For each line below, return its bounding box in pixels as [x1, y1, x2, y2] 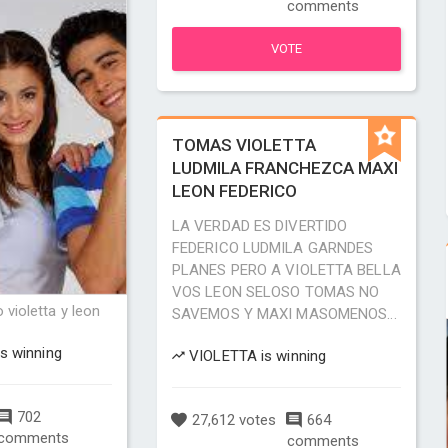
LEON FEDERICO [171, 181, 297, 201]
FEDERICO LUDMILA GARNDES [171, 239, 374, 257]
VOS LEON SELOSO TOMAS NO [171, 283, 380, 301]
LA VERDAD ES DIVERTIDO [171, 217, 348, 235]
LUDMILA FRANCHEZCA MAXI [171, 158, 398, 178]
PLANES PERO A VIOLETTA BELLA [171, 261, 401, 279]
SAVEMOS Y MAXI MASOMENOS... [171, 305, 397, 323]
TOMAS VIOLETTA [171, 135, 316, 155]
